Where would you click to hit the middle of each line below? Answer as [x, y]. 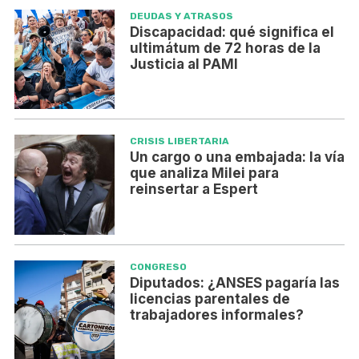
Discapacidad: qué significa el [232, 32]
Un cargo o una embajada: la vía [237, 157]
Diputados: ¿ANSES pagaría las [234, 283]
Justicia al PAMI [184, 64]
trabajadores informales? [216, 315]
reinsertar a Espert [194, 190]
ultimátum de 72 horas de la [225, 48]
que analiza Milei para [204, 173]
